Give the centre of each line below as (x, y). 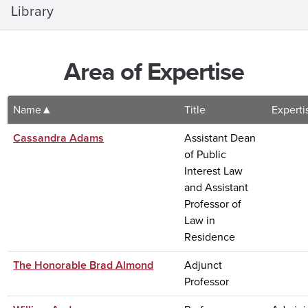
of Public (206, 154)
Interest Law (214, 170)
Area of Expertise (154, 71)
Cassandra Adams (59, 137)
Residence (210, 236)
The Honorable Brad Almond (84, 265)
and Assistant (217, 187)
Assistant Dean (220, 137)
